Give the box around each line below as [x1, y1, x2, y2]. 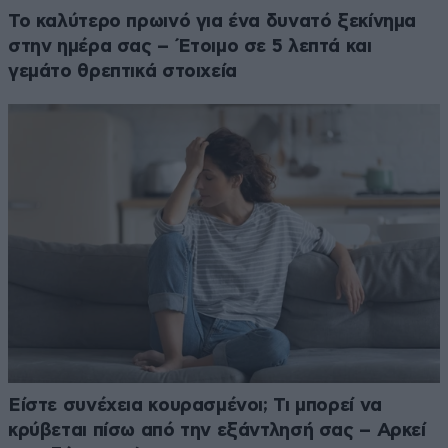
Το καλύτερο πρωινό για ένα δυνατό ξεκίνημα [8, 12, 417, 32]
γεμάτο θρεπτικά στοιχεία [8, 62, 237, 82]
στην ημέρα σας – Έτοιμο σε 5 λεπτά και [8, 37, 372, 57]
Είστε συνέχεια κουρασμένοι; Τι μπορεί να [8, 395, 382, 415]
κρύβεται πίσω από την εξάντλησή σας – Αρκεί [8, 420, 426, 440]
